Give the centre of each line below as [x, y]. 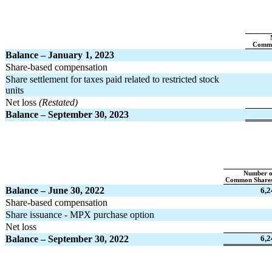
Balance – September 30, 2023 [67, 114]
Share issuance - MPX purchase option [80, 214]
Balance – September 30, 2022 [67, 239]
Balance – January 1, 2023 [60, 55]
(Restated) [58, 102]
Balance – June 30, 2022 [55, 190]
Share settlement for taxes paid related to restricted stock [112, 79]
